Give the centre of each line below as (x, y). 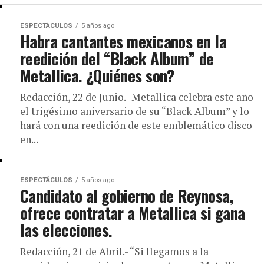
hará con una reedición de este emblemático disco (136, 125)
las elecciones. (66, 230)
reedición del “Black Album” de (117, 58)
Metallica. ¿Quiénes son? (97, 75)
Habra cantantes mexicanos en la (123, 41)
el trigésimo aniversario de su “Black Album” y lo (135, 111)
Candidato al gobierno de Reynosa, (127, 196)
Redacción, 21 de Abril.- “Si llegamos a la (114, 251)
